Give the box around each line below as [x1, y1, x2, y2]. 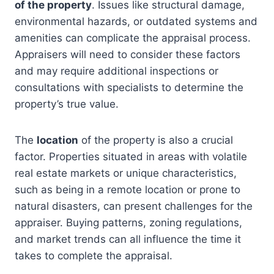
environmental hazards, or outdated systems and [15, 15, 257, 28]
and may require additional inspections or [15, 65, 218, 78]
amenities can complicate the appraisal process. [15, 32, 251, 45]
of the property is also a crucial [78, 134, 233, 147]
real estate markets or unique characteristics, [15, 167, 237, 180]
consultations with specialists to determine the [15, 81, 243, 94]
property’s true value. [15, 98, 119, 111]
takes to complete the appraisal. [15, 250, 172, 262]
